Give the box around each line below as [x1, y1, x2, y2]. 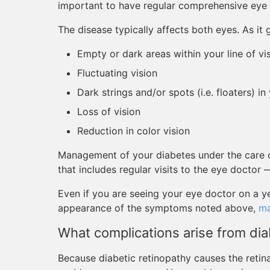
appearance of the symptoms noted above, [58, 202, 259, 214]
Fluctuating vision [77, 67, 157, 79]
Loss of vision [77, 105, 140, 118]
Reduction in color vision [77, 125, 190, 137]
